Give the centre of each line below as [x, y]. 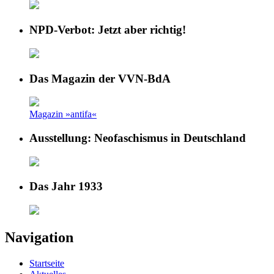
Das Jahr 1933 [66, 187]
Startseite [47, 263]
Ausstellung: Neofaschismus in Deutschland [138, 138]
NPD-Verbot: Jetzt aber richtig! [108, 30]
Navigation [39, 238]
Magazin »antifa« [63, 114]
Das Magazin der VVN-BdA [100, 78]
